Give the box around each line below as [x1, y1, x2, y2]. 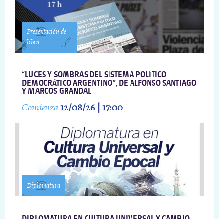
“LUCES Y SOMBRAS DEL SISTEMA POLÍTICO [22, 71, 167, 80]
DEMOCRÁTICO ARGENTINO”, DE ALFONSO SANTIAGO [22, 79, 197, 88]
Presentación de [27, 27, 66, 37]
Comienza [22, 101, 60, 114]
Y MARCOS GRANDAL [22, 88, 91, 96]
